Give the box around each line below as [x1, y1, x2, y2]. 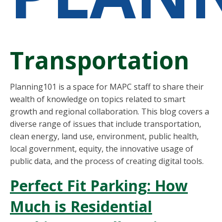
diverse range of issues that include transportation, [10, 118, 201, 129]
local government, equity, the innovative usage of [10, 143, 193, 154]
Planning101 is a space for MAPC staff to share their [10, 81, 204, 92]
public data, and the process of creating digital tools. [10, 155, 204, 166]
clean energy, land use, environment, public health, [10, 130, 199, 142]
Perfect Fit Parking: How [10, 175, 188, 196]
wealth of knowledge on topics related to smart [10, 93, 185, 105]
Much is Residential [10, 196, 152, 217]
